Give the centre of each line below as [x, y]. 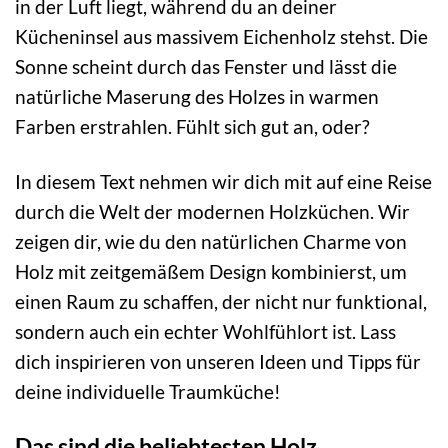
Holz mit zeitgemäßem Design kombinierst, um [211, 271]
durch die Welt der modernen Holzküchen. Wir [212, 211]
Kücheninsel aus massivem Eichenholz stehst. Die [221, 36]
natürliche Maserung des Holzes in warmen [197, 96]
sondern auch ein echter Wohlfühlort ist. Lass [205, 331]
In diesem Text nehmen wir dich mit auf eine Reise [223, 181]
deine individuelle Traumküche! [148, 391]
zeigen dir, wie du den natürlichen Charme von [211, 241]
